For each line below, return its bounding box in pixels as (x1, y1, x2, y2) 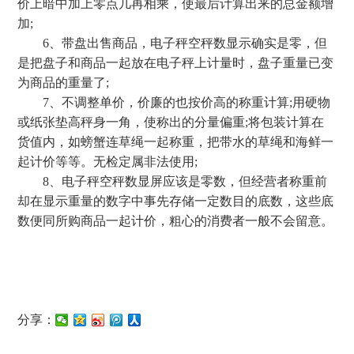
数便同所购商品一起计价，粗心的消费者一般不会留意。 (17, 214, 334, 228)
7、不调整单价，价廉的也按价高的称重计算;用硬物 (17, 96, 331, 109)
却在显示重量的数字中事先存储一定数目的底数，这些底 (17, 194, 334, 208)
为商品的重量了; (17, 76, 110, 89)
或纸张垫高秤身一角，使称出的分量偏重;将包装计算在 (17, 115, 325, 129)
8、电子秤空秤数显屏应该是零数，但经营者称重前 (17, 175, 328, 188)
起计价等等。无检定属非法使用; (17, 155, 198, 168)
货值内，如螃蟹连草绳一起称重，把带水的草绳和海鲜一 (17, 135, 334, 149)
